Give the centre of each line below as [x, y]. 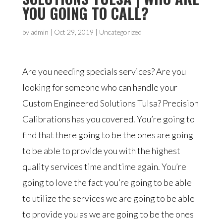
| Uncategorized [117, 32]
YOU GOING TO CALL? [85, 13]
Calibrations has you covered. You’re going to [108, 119]
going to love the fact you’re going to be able [107, 182]
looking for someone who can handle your [100, 87]
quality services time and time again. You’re [104, 166]
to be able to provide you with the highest [101, 151]
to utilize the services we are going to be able [108, 198]
